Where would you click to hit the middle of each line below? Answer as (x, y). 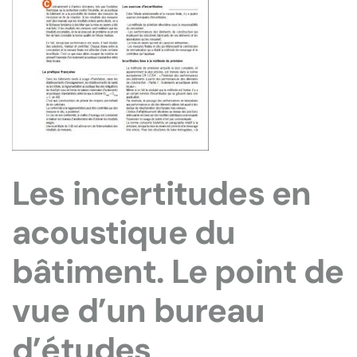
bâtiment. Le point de (178, 272)
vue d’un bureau (139, 311)
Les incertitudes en (162, 194)
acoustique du (124, 233)
